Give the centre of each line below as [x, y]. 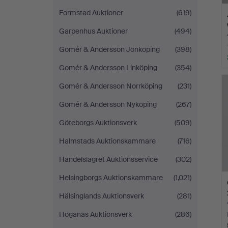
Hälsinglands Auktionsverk [102, 196]
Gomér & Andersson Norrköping [111, 86]
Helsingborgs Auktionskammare [111, 178]
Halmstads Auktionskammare [107, 141]
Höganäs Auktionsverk [95, 214]
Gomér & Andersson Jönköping [109, 49]
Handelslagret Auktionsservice [108, 159]
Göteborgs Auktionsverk [98, 123]
